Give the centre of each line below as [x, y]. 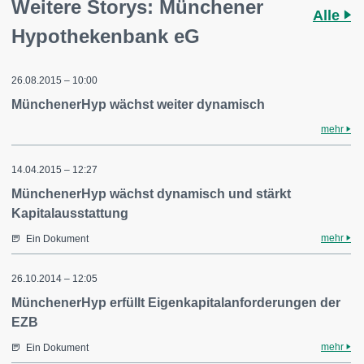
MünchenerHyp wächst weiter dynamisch [138, 104]
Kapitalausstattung [70, 213]
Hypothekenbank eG [106, 36]
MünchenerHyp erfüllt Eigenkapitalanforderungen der [176, 303]
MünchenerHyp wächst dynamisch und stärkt [151, 194]
